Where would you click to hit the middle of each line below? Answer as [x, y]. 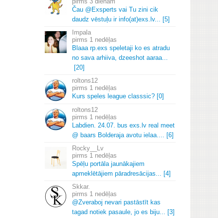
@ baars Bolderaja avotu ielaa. [115, 135]
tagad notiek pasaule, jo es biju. [117, 212]
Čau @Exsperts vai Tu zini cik [115, 9]
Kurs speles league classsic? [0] [118, 96]
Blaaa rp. [85, 48]
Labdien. [84, 125]
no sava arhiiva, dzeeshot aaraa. [118, 58]
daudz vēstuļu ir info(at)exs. [111, 19]
